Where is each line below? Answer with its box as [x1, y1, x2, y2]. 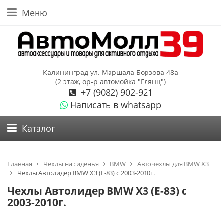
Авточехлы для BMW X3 [137, 159, 209, 168]
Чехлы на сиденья [43, 159, 99, 168]
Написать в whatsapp [70, 98, 161, 110]
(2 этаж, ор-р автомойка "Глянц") [55, 76, 166, 86]
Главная [7, 159, 32, 168]
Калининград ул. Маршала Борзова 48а [43, 67, 178, 77]
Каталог [22, 122, 55, 134]
